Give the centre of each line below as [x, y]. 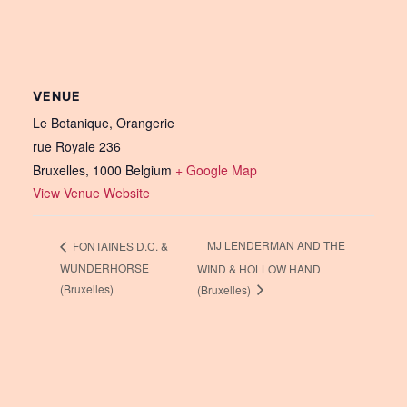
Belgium [149, 170]
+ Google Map [216, 170]
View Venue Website [91, 193]
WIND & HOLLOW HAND [259, 268]
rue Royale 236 [77, 146]
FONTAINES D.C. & [119, 245]
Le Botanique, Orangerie [104, 123]
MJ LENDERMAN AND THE [277, 245]
